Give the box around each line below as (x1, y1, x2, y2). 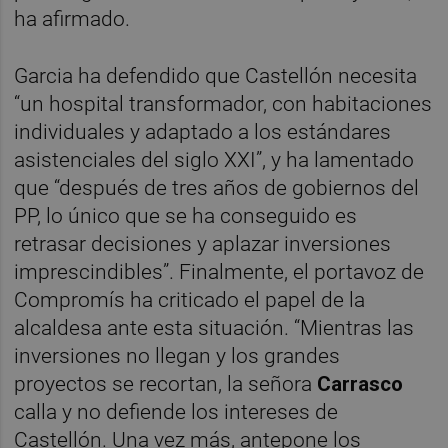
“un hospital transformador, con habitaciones (14, 92, 433, 117)
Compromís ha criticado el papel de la (14, 288, 366, 313)
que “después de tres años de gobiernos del (14, 176, 420, 201)
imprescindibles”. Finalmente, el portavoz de (14, 260, 425, 285)
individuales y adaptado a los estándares (14, 120, 392, 145)
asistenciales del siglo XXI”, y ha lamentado (14, 148, 415, 173)
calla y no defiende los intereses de (14, 400, 339, 425)
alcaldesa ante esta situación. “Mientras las (14, 316, 415, 341)
